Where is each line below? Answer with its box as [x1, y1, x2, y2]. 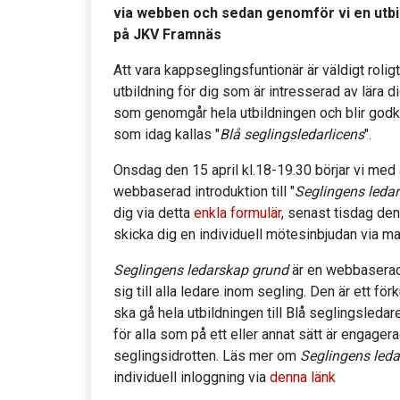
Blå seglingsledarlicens [220, 126, 364, 144]
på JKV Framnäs [113, 26, 221, 44]
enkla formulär [194, 204, 281, 222]
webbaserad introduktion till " [113, 183, 295, 201]
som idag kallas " [113, 126, 220, 144]
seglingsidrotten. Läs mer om [113, 347, 300, 365]
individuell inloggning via [113, 369, 270, 387]
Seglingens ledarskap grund [113, 262, 288, 279]
